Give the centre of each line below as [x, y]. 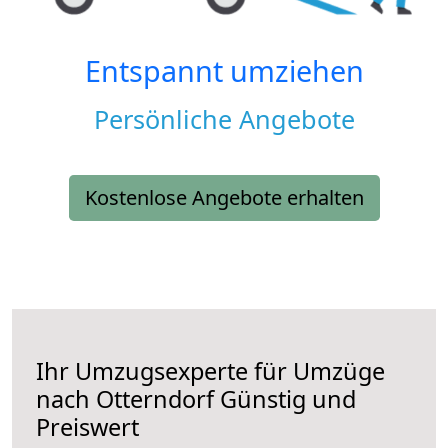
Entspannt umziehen [224, 71]
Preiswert [87, 427]
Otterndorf [155, 399]
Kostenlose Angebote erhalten [224, 198]
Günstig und [285, 399]
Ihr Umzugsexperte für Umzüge [210, 371]
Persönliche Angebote [224, 119]
